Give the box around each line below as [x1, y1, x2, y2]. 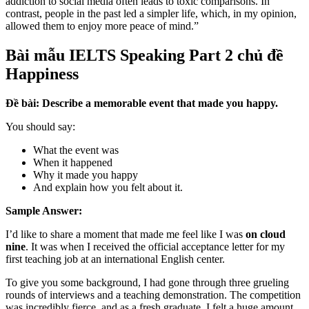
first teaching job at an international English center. [6, 253, 225, 266]
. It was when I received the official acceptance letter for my [26, 241, 285, 253]
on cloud [246, 228, 286, 241]
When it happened [33, 157, 112, 169]
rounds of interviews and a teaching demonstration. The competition [6, 289, 301, 301]
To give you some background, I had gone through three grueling [6, 277, 289, 289]
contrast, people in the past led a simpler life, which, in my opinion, [6, 8, 297, 20]
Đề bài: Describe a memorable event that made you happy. [6, 97, 278, 110]
